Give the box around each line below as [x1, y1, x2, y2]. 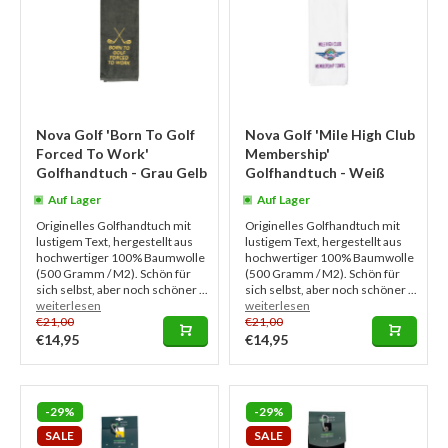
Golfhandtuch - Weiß [245, 164, 385, 181]
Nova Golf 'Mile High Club [245, 126, 415, 143]
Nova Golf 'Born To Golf [36, 126, 195, 143]
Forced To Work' [36, 145, 149, 162]
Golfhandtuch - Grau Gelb [36, 164, 207, 181]
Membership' [245, 145, 330, 162]
